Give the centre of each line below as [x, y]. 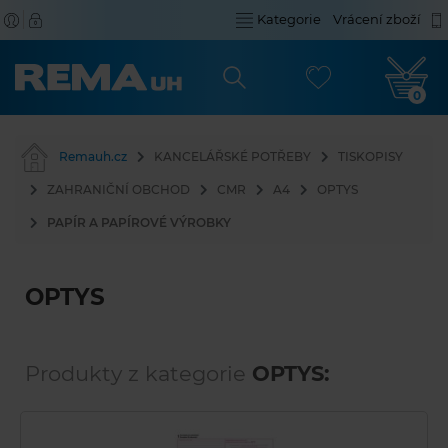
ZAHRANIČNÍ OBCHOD [118, 189]
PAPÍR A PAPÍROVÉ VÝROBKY [139, 222]
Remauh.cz [93, 156]
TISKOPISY [370, 156]
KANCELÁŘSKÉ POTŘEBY [232, 156]
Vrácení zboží [377, 19]
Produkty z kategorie [138, 373]
